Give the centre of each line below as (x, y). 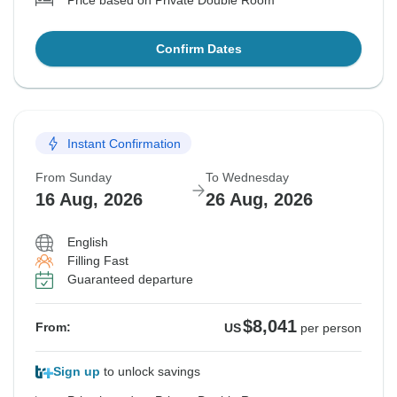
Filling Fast (98, 261)
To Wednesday (247, 178)
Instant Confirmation (124, 143)
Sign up (77, 372)
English (88, 242)
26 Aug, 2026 (259, 200)
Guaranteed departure (130, 280)
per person (331, 328)
